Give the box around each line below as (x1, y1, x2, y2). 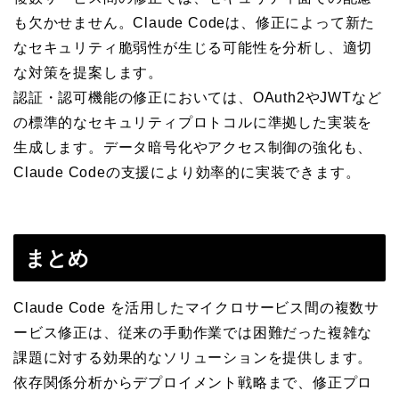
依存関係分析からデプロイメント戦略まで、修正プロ (13, 374, 373, 390)
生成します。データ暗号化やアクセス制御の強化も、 (13, 140, 373, 156)
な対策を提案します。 (13, 65, 163, 81)
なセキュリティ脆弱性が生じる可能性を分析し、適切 (13, 40, 373, 56)
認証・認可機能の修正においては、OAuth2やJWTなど (13, 90, 382, 106)
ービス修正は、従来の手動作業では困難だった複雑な (13, 324, 373, 340)
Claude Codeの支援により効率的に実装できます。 (13, 165, 361, 181)
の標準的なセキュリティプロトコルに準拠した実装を (13, 115, 373, 131)
